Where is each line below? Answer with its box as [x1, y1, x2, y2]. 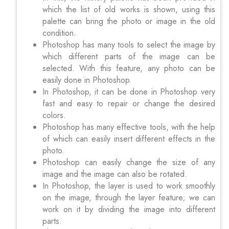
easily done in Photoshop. [42, 74, 132, 86]
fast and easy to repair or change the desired [42, 97, 215, 109]
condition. [42, 27, 76, 39]
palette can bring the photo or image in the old [42, 15, 215, 27]
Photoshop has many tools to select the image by [42, 38, 215, 51]
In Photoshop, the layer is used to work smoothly [42, 179, 215, 192]
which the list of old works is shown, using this [42, 3, 215, 15]
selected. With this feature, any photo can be [42, 62, 215, 74]
